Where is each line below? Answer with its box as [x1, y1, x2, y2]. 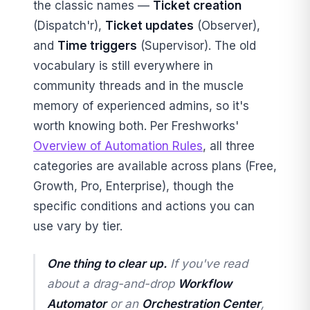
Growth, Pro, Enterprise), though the [33, 179, 234, 193]
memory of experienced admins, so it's [33, 98, 249, 113]
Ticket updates [105, 18, 194, 33]
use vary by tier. [33, 219, 122, 233]
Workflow [178, 277, 232, 291]
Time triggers [57, 38, 137, 53]
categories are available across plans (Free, [33, 158, 277, 173]
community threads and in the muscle [33, 78, 244, 93]
